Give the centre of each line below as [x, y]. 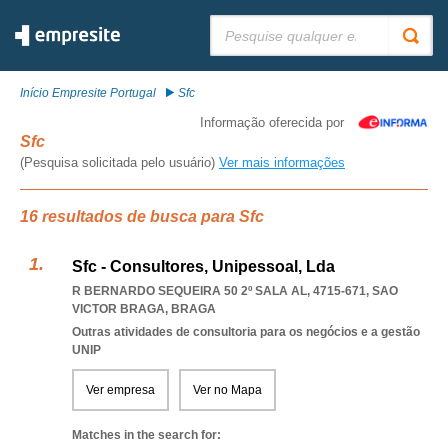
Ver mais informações [282, 162]
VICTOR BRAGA [118, 309]
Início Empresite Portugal [88, 93]
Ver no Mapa [227, 390]
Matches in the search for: [146, 435]
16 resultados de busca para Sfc [142, 216]
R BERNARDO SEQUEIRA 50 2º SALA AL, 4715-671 [219, 291]
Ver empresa [120, 390]
